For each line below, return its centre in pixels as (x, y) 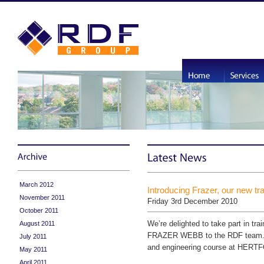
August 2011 (37, 223)
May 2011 (33, 249)
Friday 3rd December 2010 (192, 202)
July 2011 (33, 236)
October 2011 (39, 210)
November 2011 (42, 197)
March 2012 (37, 184)
